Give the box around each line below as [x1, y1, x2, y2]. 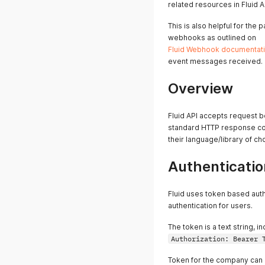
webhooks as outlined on [168, 33, 256, 42]
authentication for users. [168, 201, 253, 210]
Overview [168, 80, 233, 97]
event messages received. [168, 57, 263, 66]
